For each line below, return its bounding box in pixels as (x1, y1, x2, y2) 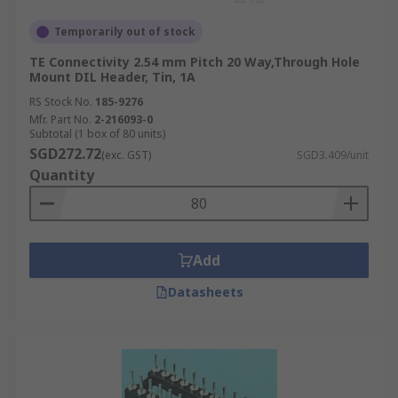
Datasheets (167, 283, 243, 300)
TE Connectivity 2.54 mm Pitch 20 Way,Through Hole (29, 53, 360, 70)
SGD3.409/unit (297, 147, 369, 163)
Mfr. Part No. (29, 112, 92, 127)
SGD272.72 (29, 144, 101, 163)
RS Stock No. (29, 94, 92, 109)
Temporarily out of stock (54, 24, 195, 39)
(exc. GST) (101, 147, 151, 163)
